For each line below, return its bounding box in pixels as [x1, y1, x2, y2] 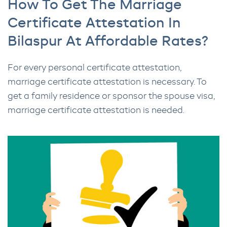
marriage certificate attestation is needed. [8, 106, 184, 116]
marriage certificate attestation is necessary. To [8, 78, 207, 87]
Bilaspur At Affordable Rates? [8, 35, 208, 49]
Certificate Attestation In [8, 17, 181, 31]
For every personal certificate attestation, [8, 64, 181, 73]
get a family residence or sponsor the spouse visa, [8, 92, 215, 101]
